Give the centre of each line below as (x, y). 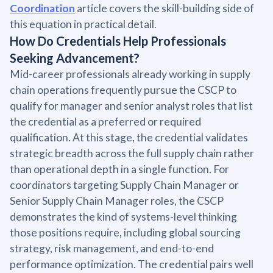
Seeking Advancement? (75, 58)
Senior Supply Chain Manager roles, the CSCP (117, 200)
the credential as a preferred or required (105, 121)
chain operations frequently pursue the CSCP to (123, 90)
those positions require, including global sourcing (125, 232)
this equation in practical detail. (83, 24)
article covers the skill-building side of (165, 8)
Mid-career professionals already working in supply (130, 74)
